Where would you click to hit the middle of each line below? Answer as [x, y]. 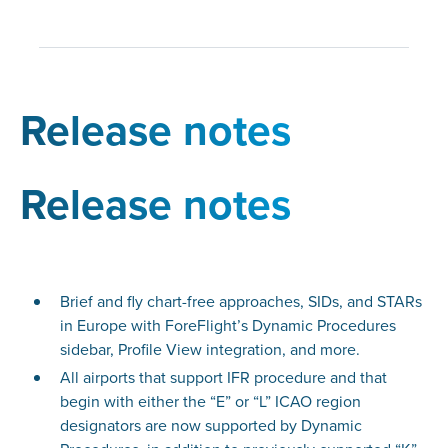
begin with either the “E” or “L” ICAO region [210, 401]
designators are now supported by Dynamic [210, 425]
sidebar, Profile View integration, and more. [209, 349]
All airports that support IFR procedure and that [223, 377]
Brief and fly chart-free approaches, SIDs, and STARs [240, 301]
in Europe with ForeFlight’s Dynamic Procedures [227, 325]
